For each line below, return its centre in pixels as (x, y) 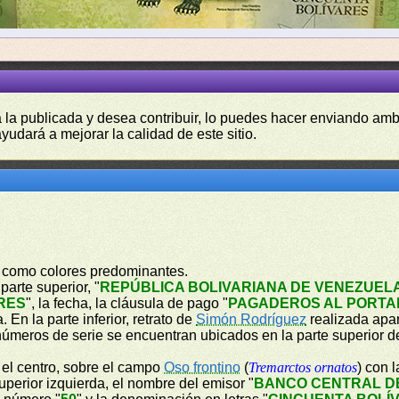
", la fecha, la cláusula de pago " (127, 303)
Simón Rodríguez (252, 319)
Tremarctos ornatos (303, 367)
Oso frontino (203, 367)
